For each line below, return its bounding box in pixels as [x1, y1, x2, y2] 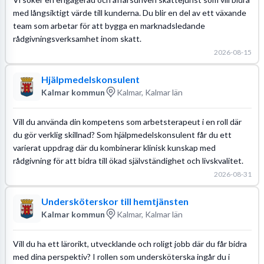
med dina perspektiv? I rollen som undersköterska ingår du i [12, 251, 230, 262]
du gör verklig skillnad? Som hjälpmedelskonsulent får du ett [12, 129, 232, 140]
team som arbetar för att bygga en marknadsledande [12, 20, 205, 31]
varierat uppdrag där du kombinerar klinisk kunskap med [12, 142, 216, 153]
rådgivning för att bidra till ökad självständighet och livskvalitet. [12, 155, 243, 166]
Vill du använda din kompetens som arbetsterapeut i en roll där [12, 116, 242, 127]
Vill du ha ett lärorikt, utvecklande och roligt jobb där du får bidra [12, 238, 247, 249]
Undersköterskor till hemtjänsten [41, 196, 189, 207]
